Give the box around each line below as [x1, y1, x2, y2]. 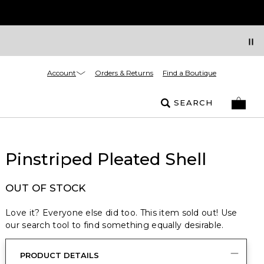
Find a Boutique [163, 68, 216, 77]
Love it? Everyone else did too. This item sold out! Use [5, 207, 237, 218]
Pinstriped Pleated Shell [5, 149, 206, 169]
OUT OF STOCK [5, 182, 85, 194]
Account [47, 68, 76, 77]
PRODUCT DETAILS [20, 250, 99, 260]
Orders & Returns [95, 68, 153, 77]
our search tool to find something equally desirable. [5, 220, 224, 230]
